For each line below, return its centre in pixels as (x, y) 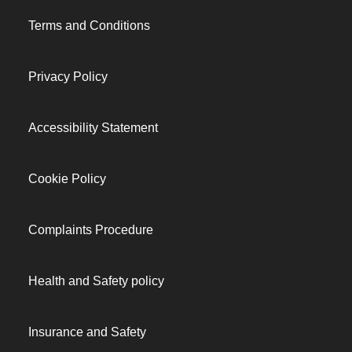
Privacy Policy (68, 77)
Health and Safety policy (96, 281)
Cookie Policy (67, 179)
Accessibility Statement (93, 128)
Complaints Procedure (91, 230)
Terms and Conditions (89, 26)
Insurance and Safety (87, 332)
